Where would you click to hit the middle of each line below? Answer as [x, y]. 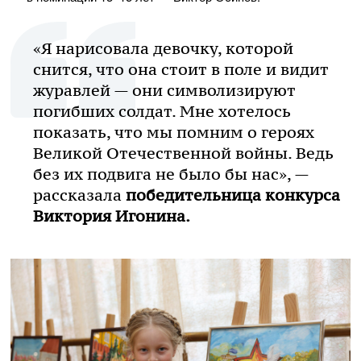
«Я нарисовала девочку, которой [163, 48]
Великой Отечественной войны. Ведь [183, 153]
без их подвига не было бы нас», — [171, 174]
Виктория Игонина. [112, 216]
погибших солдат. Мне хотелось [162, 111]
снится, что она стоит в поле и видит [181, 69]
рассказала [79, 195]
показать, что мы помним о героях [174, 132]
